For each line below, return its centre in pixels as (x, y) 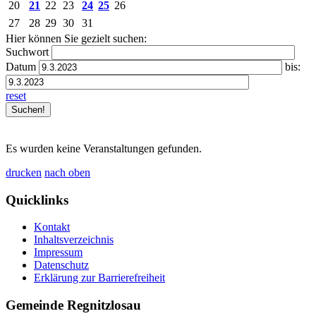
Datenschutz (61, 265)
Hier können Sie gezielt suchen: (76, 38)
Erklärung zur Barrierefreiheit (99, 278)
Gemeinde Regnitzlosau (73, 305)
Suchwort (27, 51)
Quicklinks (37, 200)
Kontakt (52, 227)
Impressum (58, 253)
